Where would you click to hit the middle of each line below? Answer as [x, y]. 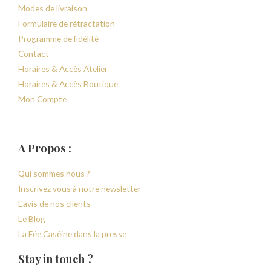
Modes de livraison [53, 8]
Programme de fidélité [58, 39]
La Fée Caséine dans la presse [72, 234]
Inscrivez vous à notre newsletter [80, 189]
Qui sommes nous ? [54, 174]
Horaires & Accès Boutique [68, 84]
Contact [34, 54]
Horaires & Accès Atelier [63, 69]
